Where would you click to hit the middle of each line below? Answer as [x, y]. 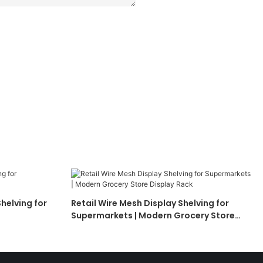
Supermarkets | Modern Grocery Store [153, 216]
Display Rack [98, 228]
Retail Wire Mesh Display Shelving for [150, 203]
